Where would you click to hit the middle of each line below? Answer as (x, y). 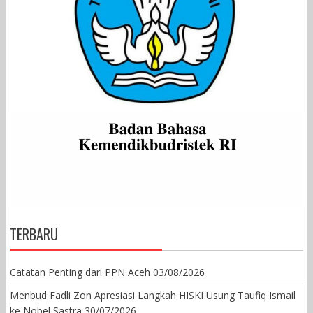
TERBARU (34, 234)
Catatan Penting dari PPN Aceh (80, 272)
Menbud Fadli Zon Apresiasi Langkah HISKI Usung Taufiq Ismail (152, 296)
